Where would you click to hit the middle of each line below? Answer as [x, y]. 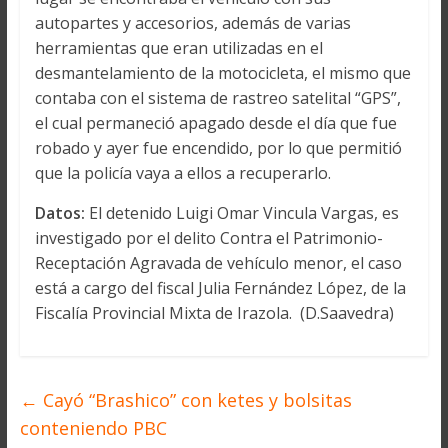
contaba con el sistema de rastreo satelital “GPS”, [217, 98]
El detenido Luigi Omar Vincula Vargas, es [241, 213]
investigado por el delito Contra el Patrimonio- [208, 238]
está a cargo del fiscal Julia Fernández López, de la [220, 288]
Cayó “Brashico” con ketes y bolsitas [194, 400]
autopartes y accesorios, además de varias [192, 23]
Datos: [59, 213]
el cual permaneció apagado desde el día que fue [215, 123]
